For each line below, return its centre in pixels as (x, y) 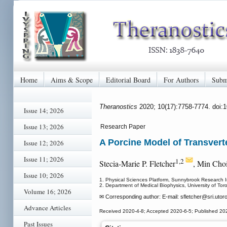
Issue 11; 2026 (44, 159)
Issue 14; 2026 (44, 110)
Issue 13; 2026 (44, 127)
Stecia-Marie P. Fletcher (137, 164)
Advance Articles (47, 208)
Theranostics (119, 106)
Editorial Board (128, 80)
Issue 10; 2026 (44, 175)
